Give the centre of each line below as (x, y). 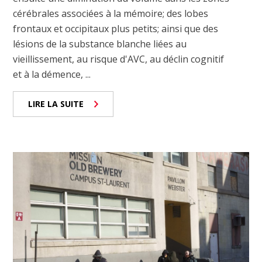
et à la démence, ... (52, 74)
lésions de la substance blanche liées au (100, 44)
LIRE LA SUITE (56, 104)
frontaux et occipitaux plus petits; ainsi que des (116, 28)
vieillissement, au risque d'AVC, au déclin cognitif (119, 59)
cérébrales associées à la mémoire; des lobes (111, 13)
